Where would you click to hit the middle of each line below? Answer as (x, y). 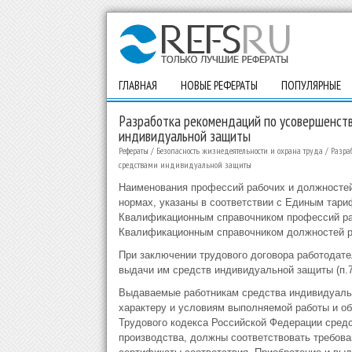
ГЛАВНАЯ (137, 85)
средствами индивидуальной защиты (185, 165)
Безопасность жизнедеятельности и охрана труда (239, 150)
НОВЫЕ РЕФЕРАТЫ (219, 85)
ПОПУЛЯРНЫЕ (311, 85)
